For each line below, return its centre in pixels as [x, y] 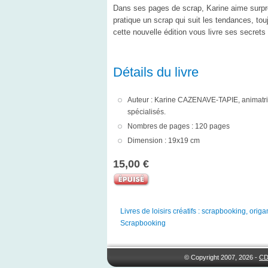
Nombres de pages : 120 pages [178, 126]
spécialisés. [146, 112]
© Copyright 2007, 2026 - [222, 258]
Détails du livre [156, 72]
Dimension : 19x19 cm [163, 140]
